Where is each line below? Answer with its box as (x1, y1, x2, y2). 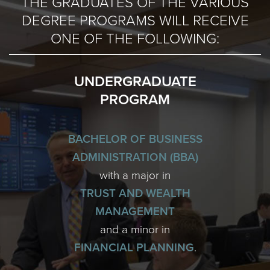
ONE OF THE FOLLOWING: (51, 30, 219, 48)
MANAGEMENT (95, 205, 175, 218)
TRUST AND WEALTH (80, 187, 190, 200)
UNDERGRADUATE (74, 73, 196, 90)
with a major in (99, 169, 171, 182)
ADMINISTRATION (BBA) (72, 151, 198, 164)
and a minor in (100, 223, 170, 236)
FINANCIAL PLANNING (74, 241, 194, 254)
